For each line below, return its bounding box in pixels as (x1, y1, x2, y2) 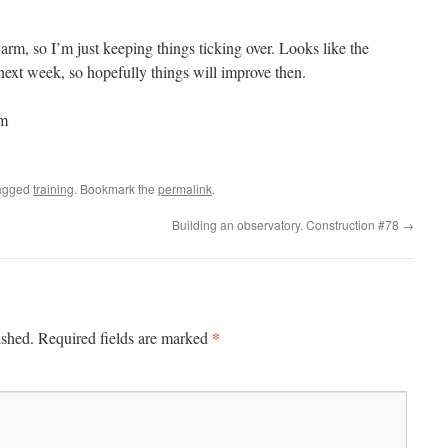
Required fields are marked (38, 327, 212, 348)
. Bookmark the (74, 180, 158, 197)
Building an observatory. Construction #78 (172, 216, 402, 233)
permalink (158, 180, 212, 197)
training (33, 180, 74, 197)
